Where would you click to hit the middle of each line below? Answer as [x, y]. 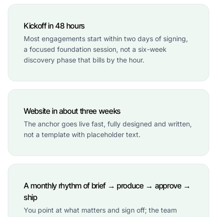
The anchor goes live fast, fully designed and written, [108, 124]
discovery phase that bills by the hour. [84, 60]
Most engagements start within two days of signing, [106, 39]
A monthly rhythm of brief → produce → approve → [107, 186]
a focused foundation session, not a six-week [95, 49]
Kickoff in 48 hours [54, 26]
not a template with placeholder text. [82, 134]
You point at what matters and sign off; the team [100, 210]
